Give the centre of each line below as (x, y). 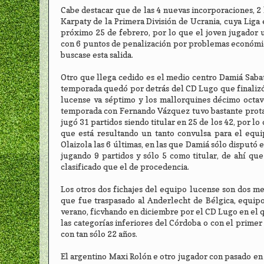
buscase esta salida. (97, 55)
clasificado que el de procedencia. (125, 167)
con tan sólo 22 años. (99, 234)
